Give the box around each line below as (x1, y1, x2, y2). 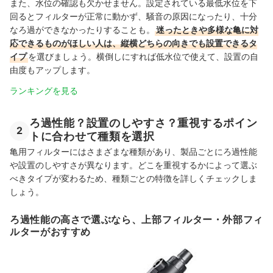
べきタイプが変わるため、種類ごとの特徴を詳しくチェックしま (10, 173, 257, 184)
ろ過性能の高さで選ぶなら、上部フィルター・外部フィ (10, 213, 263, 226)
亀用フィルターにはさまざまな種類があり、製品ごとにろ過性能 (10, 146, 257, 157)
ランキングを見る (10, 85, 78, 96)
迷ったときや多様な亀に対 (156, 24, 258, 35)
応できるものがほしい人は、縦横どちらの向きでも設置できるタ (10, 38, 257, 49)
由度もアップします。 (10, 65, 95, 76)
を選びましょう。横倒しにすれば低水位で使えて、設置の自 (28, 51, 258, 62)
